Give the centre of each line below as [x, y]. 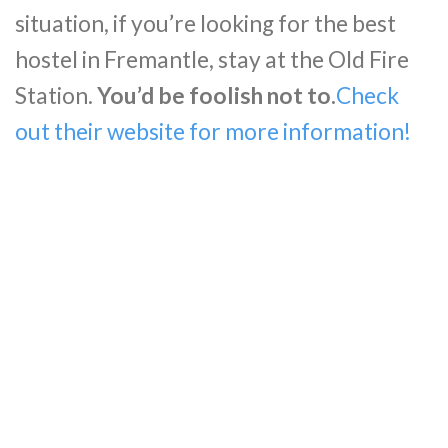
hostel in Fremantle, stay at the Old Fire [212, 59]
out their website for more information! [213, 131]
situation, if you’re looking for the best [205, 23]
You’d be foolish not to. [216, 95]
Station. [56, 95]
